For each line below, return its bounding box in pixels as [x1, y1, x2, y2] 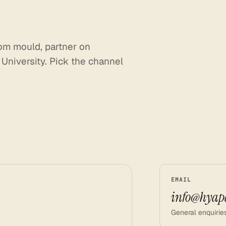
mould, [13, 40, 42, 53]
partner [44, 40, 77, 53]
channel [88, 55, 123, 68]
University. [1, 55, 47, 68]
